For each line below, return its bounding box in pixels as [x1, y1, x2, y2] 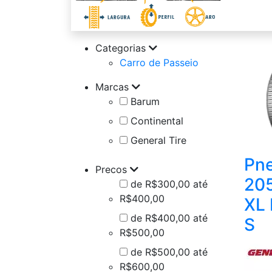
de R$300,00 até [127, 178, 208, 191]
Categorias [95, 42, 149, 55]
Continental [127, 115, 183, 127]
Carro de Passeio [120, 56, 199, 69]
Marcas [95, 81, 132, 93]
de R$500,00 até [127, 246, 208, 259]
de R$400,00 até [127, 212, 208, 225]
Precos [95, 163, 130, 176]
